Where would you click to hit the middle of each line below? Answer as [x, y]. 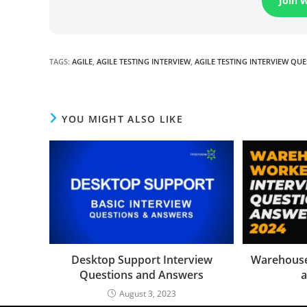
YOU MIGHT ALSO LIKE [123, 119]
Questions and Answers [142, 275]
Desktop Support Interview [142, 260]
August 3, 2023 [147, 294]
